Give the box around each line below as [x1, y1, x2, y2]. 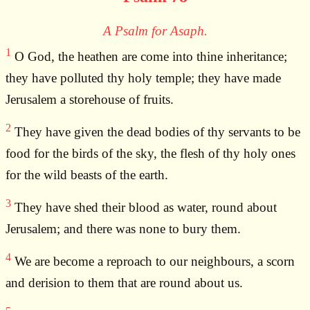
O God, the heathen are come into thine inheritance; [11, 49, 287, 64]
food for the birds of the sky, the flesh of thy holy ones [6, 146, 295, 161]
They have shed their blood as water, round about [11, 200, 277, 215]
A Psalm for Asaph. [102, 24, 208, 39]
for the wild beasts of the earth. [6, 167, 168, 183]
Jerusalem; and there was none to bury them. [6, 221, 241, 237]
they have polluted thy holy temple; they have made [6, 71, 281, 86]
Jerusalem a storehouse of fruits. [6, 92, 174, 107]
